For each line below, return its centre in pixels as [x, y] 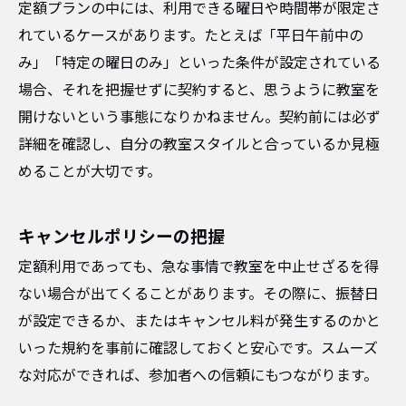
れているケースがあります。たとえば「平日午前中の [191, 36]
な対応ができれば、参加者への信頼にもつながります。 [198, 376]
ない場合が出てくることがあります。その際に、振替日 [198, 294]
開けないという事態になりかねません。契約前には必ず [199, 117]
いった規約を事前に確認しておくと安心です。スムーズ [198, 348]
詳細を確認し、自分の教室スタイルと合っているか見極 [199, 145]
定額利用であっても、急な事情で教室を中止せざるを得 [198, 267]
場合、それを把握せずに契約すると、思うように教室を [199, 90]
